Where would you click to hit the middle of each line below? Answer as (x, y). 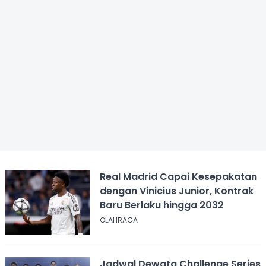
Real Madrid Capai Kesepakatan (178, 176)
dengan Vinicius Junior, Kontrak (176, 191)
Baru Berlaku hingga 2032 (161, 205)
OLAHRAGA (118, 220)
